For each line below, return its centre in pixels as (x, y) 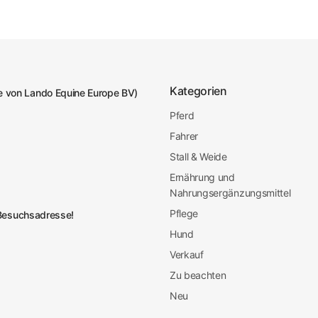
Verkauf (186, 254)
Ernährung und (202, 177)
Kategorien (198, 91)
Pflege (184, 213)
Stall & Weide (198, 157)
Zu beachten (198, 275)
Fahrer (184, 136)
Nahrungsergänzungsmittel (230, 193)
